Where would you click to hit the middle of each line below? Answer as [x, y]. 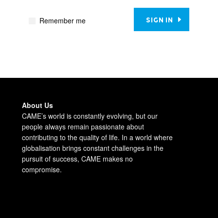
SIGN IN [162, 20]
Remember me [62, 20]
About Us [37, 105]
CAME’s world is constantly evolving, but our [90, 116]
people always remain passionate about [83, 126]
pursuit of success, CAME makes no [77, 158]
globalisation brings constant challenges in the [92, 148]
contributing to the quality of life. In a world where [97, 137]
